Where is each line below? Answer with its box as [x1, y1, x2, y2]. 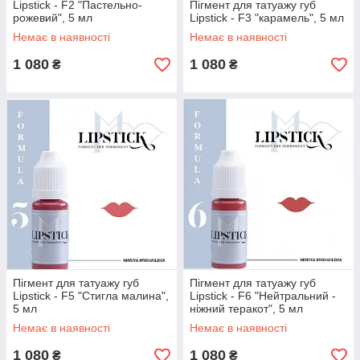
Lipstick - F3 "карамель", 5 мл [190, 11, 344, 24]
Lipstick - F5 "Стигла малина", [13, 289, 169, 302]
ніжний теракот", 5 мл [190, 302, 303, 315]
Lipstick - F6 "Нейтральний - [190, 289, 336, 302]
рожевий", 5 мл [13, 11, 92, 24]
